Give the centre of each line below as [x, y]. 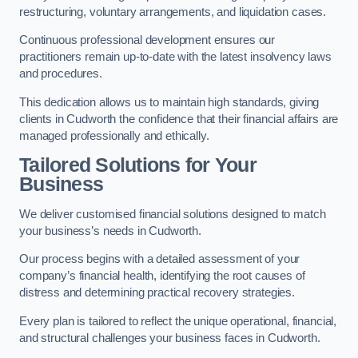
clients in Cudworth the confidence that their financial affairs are [179, 119]
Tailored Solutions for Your [138, 165]
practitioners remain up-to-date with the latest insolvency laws [175, 57]
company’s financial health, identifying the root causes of [162, 276]
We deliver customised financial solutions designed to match [173, 214]
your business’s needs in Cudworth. [111, 231]
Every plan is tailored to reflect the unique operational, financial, [178, 321]
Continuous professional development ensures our [147, 40]
